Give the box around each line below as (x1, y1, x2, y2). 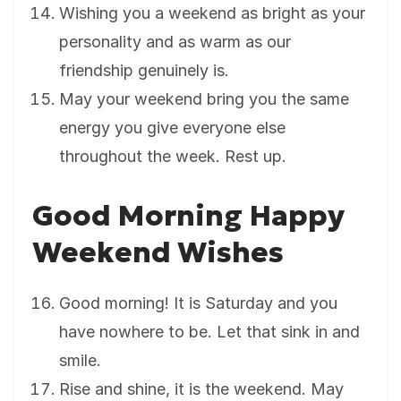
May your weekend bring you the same (59, 90, 349, 109)
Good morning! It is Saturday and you (59, 294, 337, 313)
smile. (59, 351, 101, 371)
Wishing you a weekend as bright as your (59, 4, 365, 23)
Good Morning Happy (32, 198, 345, 235)
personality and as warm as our (59, 32, 291, 52)
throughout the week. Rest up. (59, 147, 286, 166)
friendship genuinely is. (59, 61, 229, 81)
